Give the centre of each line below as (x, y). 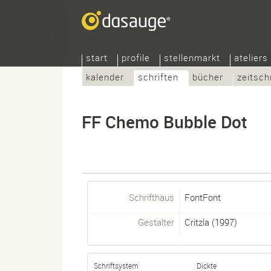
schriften (158, 77)
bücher (208, 77)
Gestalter (156, 222)
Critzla (197, 222)
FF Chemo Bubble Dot (165, 122)
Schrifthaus (152, 197)
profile (136, 57)
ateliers (251, 57)
